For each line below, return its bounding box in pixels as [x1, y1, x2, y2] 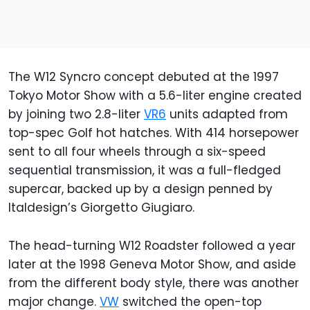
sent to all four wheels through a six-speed [8, 143, 266, 161]
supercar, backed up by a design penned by [8, 181, 273, 198]
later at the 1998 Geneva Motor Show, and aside [8, 256, 296, 273]
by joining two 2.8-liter [8, 106, 144, 123]
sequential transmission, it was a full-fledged [8, 162, 281, 179]
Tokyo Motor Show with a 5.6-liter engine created [8, 87, 302, 104]
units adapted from [166, 106, 288, 123]
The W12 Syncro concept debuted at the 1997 [8, 69, 279, 86]
